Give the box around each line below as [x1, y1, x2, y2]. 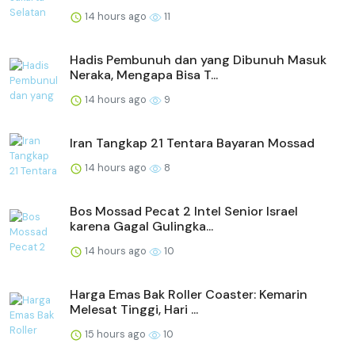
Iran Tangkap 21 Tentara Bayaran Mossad [70, 135, 315, 152]
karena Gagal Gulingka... [70, 218, 213, 235]
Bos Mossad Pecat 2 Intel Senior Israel [70, 203, 298, 220]
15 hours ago [82, 327, 148, 342]
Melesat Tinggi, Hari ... [70, 301, 198, 319]
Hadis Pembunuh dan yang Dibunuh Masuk [70, 52, 326, 69]
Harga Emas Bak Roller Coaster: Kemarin [70, 286, 307, 303]
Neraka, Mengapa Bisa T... [70, 67, 218, 84]
